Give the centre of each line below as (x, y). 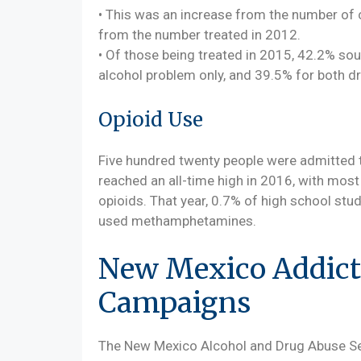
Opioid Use (151, 120)
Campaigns (174, 303)
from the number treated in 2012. (199, 34)
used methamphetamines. (177, 221)
